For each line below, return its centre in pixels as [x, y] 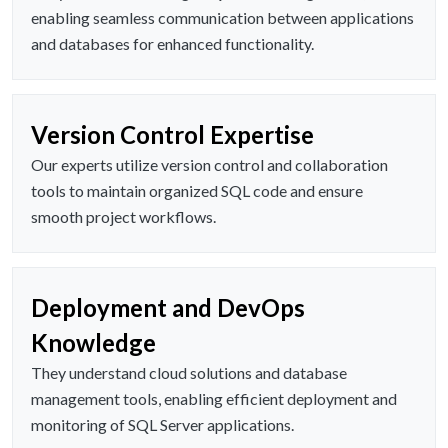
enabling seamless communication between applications [222, 18]
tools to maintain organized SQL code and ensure [197, 191]
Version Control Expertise [172, 135]
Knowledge [93, 343]
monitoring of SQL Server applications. [162, 425]
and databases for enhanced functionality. [172, 44]
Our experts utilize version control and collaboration [209, 165]
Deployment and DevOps [168, 308]
